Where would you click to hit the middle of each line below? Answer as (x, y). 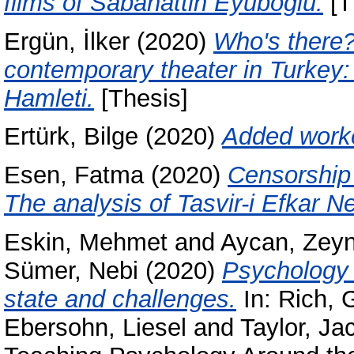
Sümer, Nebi (71, 270)
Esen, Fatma (74, 175)
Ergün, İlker (67, 41)
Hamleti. (49, 98)
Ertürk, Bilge (71, 137)
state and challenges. (120, 299)
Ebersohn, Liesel (95, 327)
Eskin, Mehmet (86, 242)
